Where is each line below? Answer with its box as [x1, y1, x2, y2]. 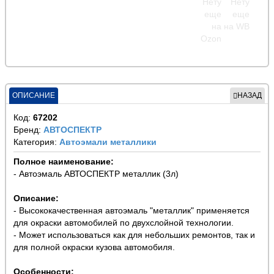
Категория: [13, 137, 59, 147]
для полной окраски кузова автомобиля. [13, 242, 175, 253]
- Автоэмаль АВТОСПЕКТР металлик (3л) [13, 169, 179, 179]
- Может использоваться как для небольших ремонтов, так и [13, 230, 255, 240]
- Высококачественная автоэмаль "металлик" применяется [13, 206, 250, 216]
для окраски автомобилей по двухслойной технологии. [13, 218, 234, 228]
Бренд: [13, 125, 43, 135]
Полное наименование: [13, 157, 114, 167]
